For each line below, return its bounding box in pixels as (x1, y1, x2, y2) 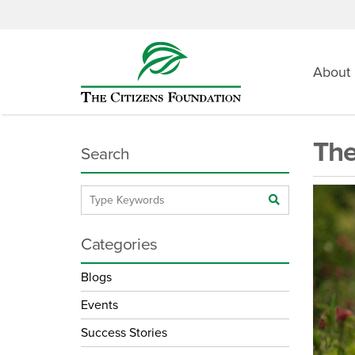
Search (81, 143, 130, 164)
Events (81, 296, 118, 313)
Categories (81, 234, 158, 254)
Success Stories (81, 324, 167, 341)
